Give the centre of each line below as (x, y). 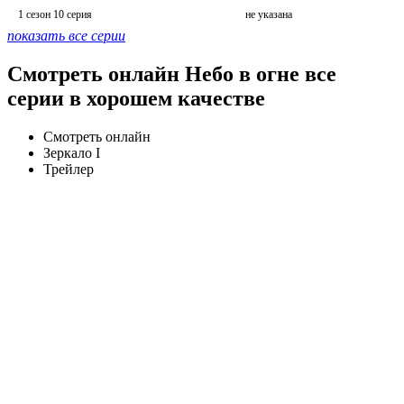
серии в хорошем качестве (136, 98)
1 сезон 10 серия (55, 14)
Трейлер (69, 169)
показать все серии (66, 35)
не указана (269, 14)
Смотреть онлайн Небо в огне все (172, 73)
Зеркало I (72, 152)
